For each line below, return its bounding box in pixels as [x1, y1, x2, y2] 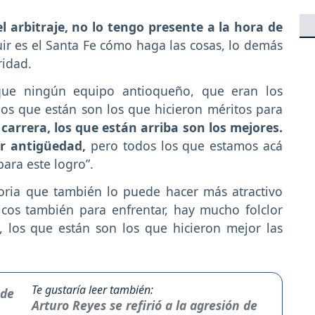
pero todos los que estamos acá [86, 137, 283, 155]
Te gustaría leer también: [31, 281, 153, 297]
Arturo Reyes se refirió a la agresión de [31, 296, 257, 314]
